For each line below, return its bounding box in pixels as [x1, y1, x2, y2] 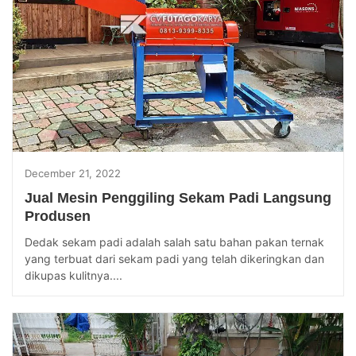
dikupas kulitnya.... [25, 269, 122, 283]
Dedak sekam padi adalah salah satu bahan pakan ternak [25, 235, 324, 250]
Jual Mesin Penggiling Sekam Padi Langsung [25, 190, 331, 207]
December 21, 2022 [25, 167, 121, 180]
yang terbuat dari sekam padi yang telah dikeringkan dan [25, 252, 324, 266]
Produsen [25, 208, 91, 225]
